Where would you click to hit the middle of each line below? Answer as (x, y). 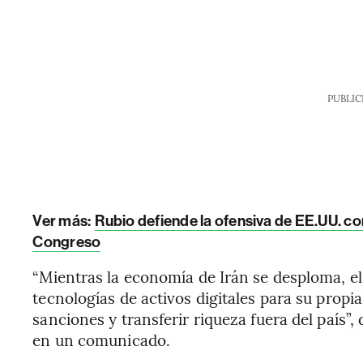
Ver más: (62, 221)
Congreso (67, 242)
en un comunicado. (102, 340)
